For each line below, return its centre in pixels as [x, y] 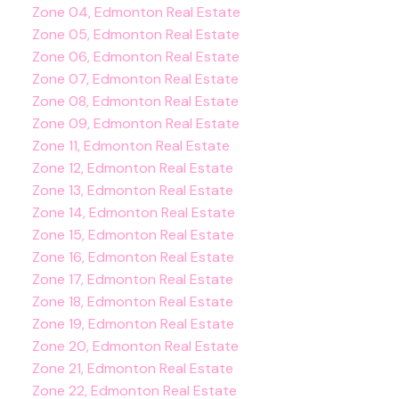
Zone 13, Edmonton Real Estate [132, 191]
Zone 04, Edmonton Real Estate [136, 12]
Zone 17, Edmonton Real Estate [132, 280]
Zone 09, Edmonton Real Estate [135, 124]
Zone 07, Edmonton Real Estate [135, 79]
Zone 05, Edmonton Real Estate [135, 35]
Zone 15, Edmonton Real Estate [133, 235]
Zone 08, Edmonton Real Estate [135, 102]
